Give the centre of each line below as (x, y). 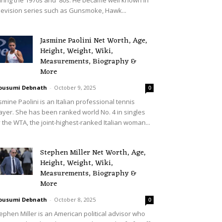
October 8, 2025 (75, 199)
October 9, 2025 (75, 87)
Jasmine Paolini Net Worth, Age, (94, 41)
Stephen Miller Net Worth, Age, (93, 153)
